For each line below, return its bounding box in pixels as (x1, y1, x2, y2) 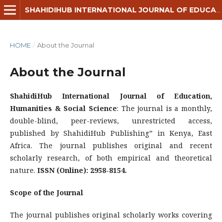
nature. (10, 166, 37, 175)
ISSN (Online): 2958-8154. (37, 166, 129, 175)
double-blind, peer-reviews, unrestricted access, (10, 116, 212, 125)
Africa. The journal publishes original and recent (10, 141, 212, 150)
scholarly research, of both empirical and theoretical (10, 153, 212, 163)
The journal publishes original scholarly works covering (10, 210, 212, 220)
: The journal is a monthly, (116, 104, 212, 113)
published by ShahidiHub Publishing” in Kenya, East (10, 128, 212, 138)
